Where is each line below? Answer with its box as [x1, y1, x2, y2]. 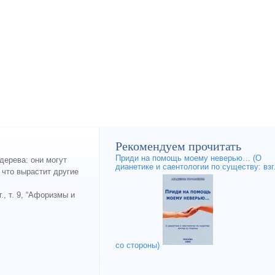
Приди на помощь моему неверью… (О [115, 153, 262, 163]
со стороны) [115, 241, 160, 250]
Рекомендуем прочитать [115, 139, 242, 153]
